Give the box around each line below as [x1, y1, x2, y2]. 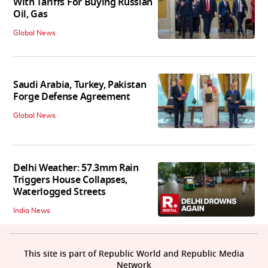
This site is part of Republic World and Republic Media [24, 247, 244, 260]
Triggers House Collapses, [13, 172, 127, 187]
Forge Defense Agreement [13, 90, 130, 105]
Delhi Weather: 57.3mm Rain [13, 160, 139, 175]
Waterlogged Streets [13, 184, 106, 199]
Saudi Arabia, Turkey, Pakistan [13, 78, 147, 93]
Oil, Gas [13, 7, 48, 22]
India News [13, 206, 50, 214]
